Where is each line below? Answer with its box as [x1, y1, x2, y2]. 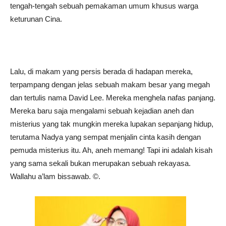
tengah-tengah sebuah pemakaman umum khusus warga [10, 2, 198, 10]
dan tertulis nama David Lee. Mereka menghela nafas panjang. [10, 93, 215, 102]
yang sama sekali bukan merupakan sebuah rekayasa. [10, 159, 191, 167]
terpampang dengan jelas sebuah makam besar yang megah [10, 80, 210, 89]
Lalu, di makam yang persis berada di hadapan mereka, [10, 67, 193, 76]
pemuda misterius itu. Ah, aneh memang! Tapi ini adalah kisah [10, 146, 212, 154]
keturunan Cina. [10, 15, 62, 23]
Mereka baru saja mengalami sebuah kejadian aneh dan [10, 106, 194, 115]
